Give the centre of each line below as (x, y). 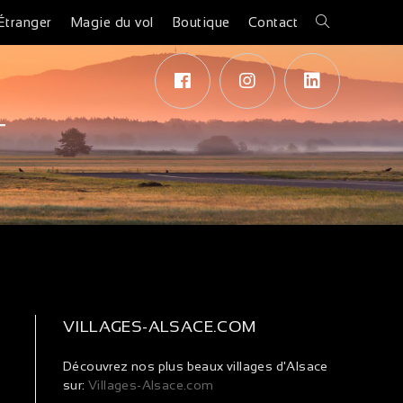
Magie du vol (112, 22)
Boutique (201, 22)
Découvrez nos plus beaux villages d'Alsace (196, 366)
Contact (273, 22)
